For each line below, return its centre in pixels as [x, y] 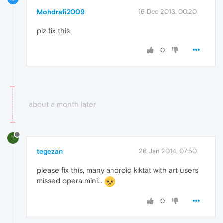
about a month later [62, 104]
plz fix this [53, 31]
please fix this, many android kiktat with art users [117, 170]
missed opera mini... [70, 180]
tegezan [50, 151]
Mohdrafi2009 [61, 12]
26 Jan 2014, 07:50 [168, 151]
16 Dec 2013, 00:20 [167, 12]
